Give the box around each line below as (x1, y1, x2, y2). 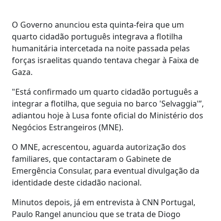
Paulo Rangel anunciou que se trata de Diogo (12, 208, 181, 220)
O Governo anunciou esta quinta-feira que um (12, 19, 184, 30)
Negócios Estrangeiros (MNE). (12, 121, 123, 133)
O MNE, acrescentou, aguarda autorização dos (12, 141, 186, 152)
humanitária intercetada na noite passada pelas (12, 42, 190, 54)
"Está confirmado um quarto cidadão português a (12, 86, 198, 97)
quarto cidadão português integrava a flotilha (12, 31, 183, 42)
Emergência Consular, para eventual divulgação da (12, 165, 199, 176)
